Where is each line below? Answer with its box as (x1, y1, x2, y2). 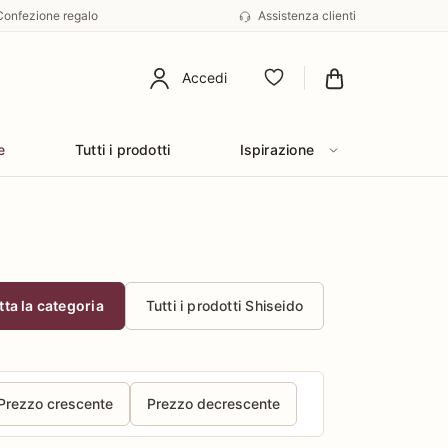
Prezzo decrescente (147, 395, 280, 412)
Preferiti (272, 80, 323, 96)
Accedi (182, 69, 227, 86)
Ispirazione (239, 141, 314, 158)
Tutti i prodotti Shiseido (145, 297, 303, 314)
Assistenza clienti (258, 8, 356, 24)
